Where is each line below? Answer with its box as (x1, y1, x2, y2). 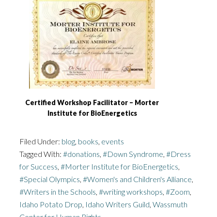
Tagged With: (19, 149, 63, 158)
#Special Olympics (19, 174, 80, 184)
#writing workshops (99, 186, 163, 196)
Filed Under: (19, 136, 62, 146)
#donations (63, 149, 100, 158)
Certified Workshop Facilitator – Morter (25, 98, 159, 107)
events (101, 136, 124, 146)
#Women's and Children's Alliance (83, 174, 192, 184)
